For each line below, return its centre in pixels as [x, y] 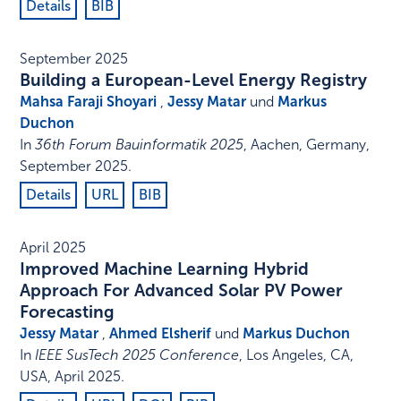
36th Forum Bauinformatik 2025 [140, 145]
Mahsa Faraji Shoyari [89, 102]
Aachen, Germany [309, 145]
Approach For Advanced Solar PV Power [182, 291]
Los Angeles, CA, [300, 355]
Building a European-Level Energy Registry [194, 81]
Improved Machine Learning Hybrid [165, 269]
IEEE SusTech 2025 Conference [137, 355]
